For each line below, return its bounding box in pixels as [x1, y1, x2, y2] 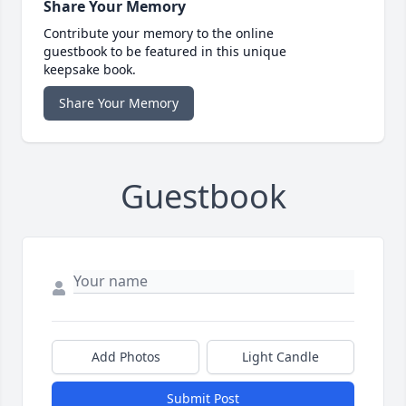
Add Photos [91, 348, 160, 366]
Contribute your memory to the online [43, 24, 274, 43]
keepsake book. [43, 61, 136, 79]
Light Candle [242, 348, 319, 366]
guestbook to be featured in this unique [43, 43, 286, 61]
